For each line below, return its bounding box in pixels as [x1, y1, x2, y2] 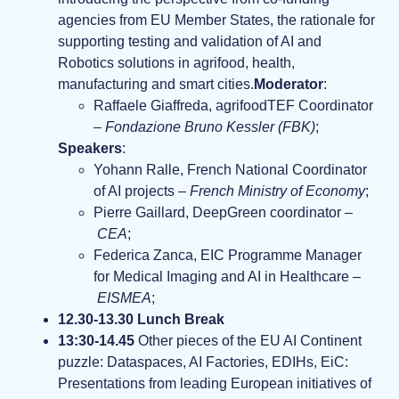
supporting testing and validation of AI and [58, 34, 322, 50]
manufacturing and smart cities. [58, 77, 254, 93]
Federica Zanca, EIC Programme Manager [94, 248, 362, 264]
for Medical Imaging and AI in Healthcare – [94, 269, 361, 285]
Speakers [58, 141, 122, 157]
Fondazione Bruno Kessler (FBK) [105, 119, 315, 135]
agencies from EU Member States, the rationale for [58, 12, 375, 28]
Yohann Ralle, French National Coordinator [94, 162, 367, 178]
